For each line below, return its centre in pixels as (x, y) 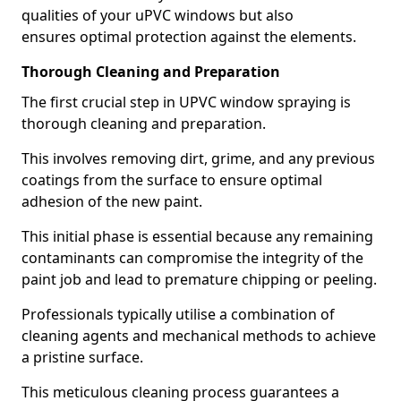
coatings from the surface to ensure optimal (172, 180)
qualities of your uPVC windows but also (158, 15)
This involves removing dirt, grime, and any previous (198, 158)
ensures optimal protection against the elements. (189, 37)
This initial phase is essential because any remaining (197, 236)
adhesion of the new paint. (112, 201)
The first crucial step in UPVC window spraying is (186, 102)
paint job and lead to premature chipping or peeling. (199, 279)
